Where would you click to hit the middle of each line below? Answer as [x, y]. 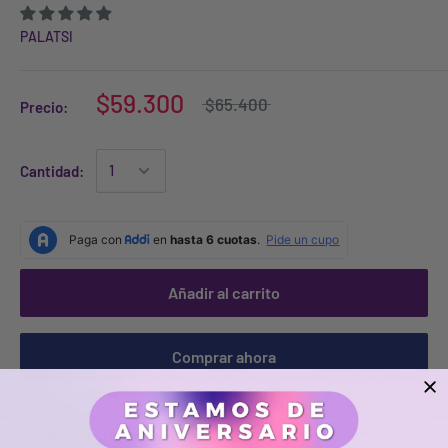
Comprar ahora [224, 356]
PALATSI [46, 36]
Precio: [44, 106]
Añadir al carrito [224, 292]
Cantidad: [52, 170]
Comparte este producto [100, 436]
